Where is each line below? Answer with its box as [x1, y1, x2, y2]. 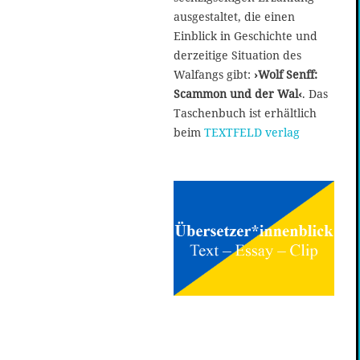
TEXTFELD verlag [204, 124, 300, 140]
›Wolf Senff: [254, 66, 317, 82]
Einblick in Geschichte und [174, 27, 317, 43]
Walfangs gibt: [174, 66, 254, 82]
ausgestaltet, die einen [174, 8, 295, 24]
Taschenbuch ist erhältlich [174, 104, 317, 121]
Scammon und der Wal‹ [174, 85, 302, 101]
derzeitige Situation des [174, 47, 301, 63]
